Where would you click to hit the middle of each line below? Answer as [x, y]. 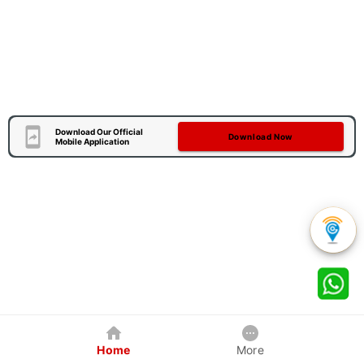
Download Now [260, 136]
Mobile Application [92, 141]
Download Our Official [99, 132]
